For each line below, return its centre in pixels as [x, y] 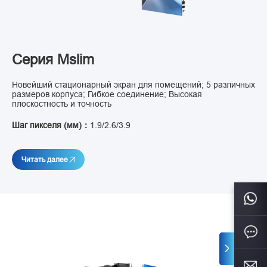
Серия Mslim [53, 60]
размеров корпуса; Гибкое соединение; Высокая [107, 94]
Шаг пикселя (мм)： [51, 125]
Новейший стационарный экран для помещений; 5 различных [133, 85]
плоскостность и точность [62, 104]
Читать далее [44, 159]
